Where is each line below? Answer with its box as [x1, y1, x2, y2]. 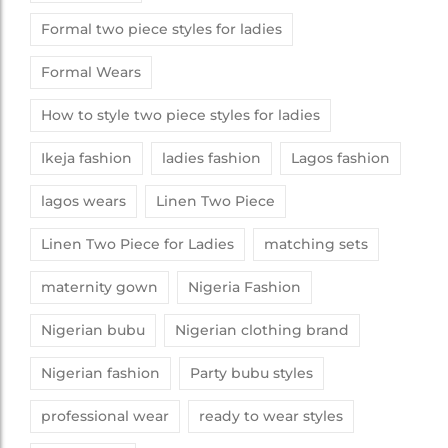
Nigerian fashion [41, 363, 160, 382]
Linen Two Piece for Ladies [41, 234, 234, 253]
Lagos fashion [291, 148, 390, 167]
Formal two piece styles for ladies [41, 19, 282, 38]
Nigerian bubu [41, 320, 145, 339]
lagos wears [41, 191, 126, 210]
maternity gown [41, 277, 158, 296]
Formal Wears [41, 62, 141, 81]
